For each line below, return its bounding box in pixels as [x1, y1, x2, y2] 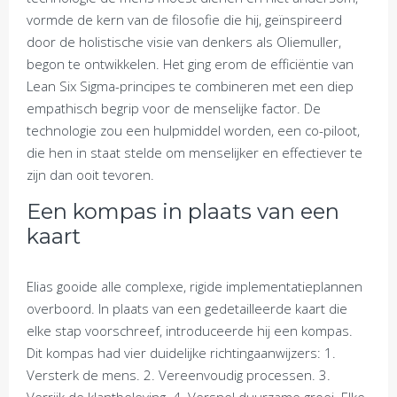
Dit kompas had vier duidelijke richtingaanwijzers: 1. [27, 344, 336, 362]
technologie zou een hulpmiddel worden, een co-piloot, [27, 121, 360, 139]
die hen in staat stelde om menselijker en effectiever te [27, 144, 362, 161]
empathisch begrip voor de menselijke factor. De [27, 99, 321, 117]
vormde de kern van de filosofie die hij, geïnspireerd [27, 11, 342, 28]
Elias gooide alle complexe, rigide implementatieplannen [27, 277, 362, 295]
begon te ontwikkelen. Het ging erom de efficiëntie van [27, 55, 354, 73]
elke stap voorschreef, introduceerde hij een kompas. [27, 322, 353, 339]
